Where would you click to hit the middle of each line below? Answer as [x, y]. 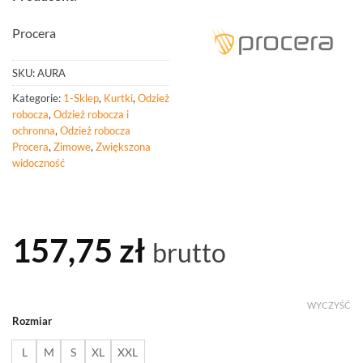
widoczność [38, 162]
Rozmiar [32, 320]
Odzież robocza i [91, 114]
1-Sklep [81, 98]
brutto [189, 252]
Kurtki [118, 98]
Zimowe [72, 146]
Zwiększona [123, 146]
